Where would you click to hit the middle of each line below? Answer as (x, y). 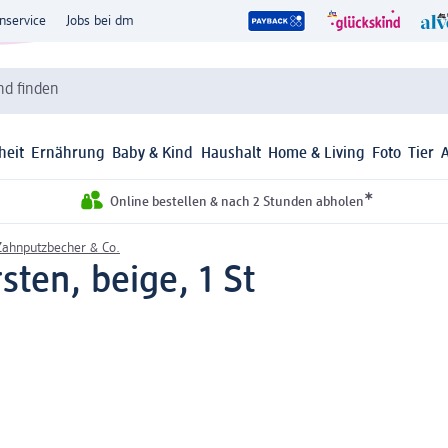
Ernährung (68, 154)
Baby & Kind (153, 154)
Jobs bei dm (100, 21)
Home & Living (316, 154)
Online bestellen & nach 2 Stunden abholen (236, 202)
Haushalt (230, 154)
